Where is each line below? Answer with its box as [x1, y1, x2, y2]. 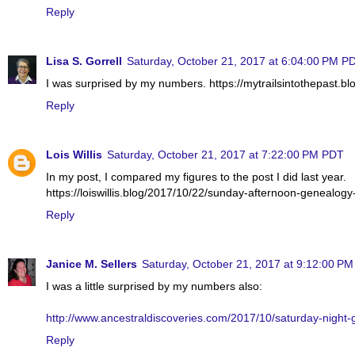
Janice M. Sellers [46, 257, 137, 270]
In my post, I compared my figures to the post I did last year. [46, 170, 346, 183]
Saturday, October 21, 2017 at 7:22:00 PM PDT [107, 147, 344, 161]
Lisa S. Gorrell [46, 54, 122, 67]
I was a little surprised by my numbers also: [46, 279, 262, 292]
